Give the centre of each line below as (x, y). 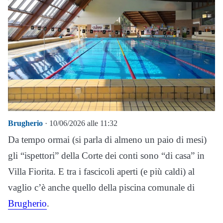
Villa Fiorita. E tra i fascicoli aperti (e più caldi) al (101, 172)
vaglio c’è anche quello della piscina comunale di (101, 188)
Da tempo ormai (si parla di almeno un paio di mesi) (107, 140)
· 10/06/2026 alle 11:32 (80, 123)
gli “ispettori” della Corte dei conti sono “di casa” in (106, 156)
